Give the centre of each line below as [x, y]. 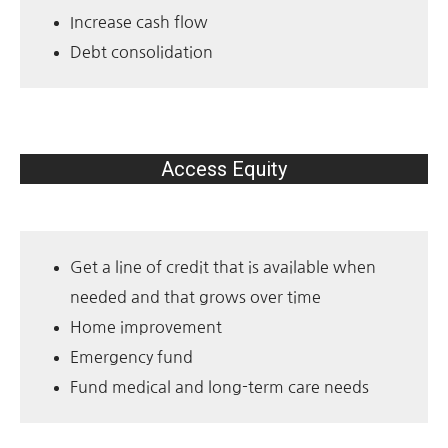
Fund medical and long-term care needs [219, 386]
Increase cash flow [139, 21]
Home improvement [146, 326]
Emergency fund [131, 356]
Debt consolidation [141, 51]
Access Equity [224, 169]
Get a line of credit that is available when [223, 266]
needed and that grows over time [195, 296]
